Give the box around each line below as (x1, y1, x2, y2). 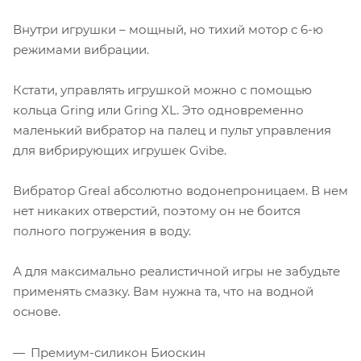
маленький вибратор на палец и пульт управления (13, 122, 331, 138)
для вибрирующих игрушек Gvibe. (13, 142, 226, 158)
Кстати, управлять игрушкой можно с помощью (13, 81, 312, 98)
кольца (13, 102, 60, 118)
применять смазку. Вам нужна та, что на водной (13, 283, 313, 299)
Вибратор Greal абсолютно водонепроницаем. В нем (13, 182, 348, 198)
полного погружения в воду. (13, 222, 191, 239)
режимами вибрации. (13, 41, 149, 57)
